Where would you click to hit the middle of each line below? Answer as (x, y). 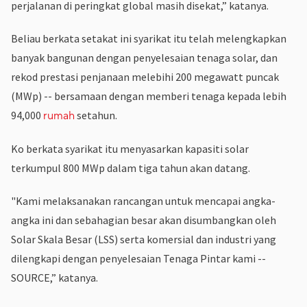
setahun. (96, 115)
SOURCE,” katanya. (54, 277)
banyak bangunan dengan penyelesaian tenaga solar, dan (144, 57)
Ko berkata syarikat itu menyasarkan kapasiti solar (130, 148)
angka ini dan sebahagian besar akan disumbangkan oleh (144, 220)
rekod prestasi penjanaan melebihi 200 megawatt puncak (145, 76)
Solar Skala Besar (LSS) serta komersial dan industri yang (144, 239)
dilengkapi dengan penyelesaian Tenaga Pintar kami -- (138, 258)
